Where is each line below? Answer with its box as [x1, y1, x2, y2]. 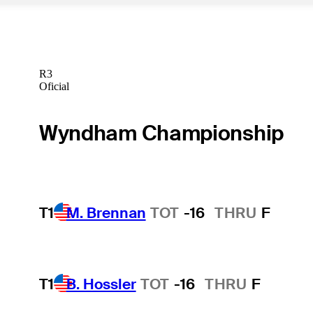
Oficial [38, 80, 69, 92]
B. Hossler [66, 274, 136, 293]
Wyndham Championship [38, 119, 284, 147]
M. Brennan [66, 203, 146, 223]
